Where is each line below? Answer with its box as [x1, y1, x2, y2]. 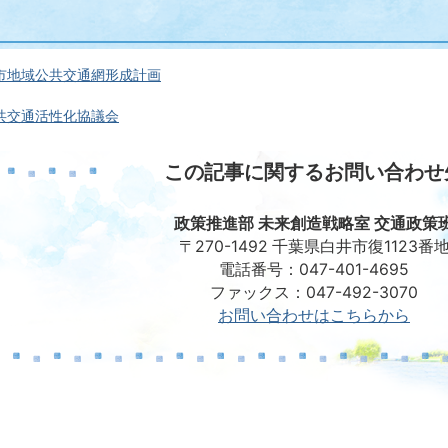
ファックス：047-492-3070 [210, 283, 418, 302]
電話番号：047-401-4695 [219, 260, 409, 279]
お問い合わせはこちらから [218, 306, 410, 325]
